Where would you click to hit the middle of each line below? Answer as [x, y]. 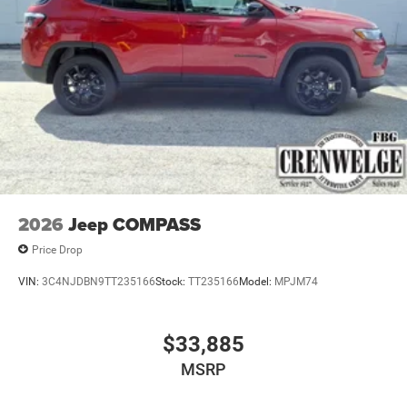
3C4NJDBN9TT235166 [99, 281]
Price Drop [57, 249]
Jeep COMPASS [134, 225]
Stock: [172, 281]
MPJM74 [296, 281]
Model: [257, 281]
